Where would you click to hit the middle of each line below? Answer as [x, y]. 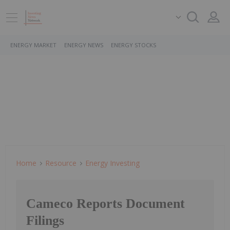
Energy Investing [112, 163]
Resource [61, 163]
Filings [45, 221]
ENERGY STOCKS [133, 45]
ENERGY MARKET [33, 45]
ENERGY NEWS [84, 45]
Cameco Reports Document [106, 204]
